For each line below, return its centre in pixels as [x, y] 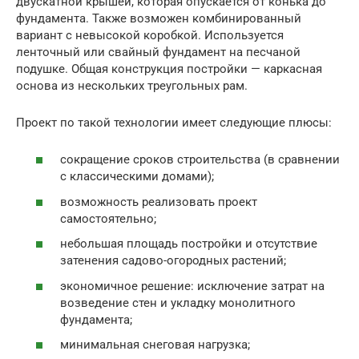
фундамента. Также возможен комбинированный [159, 18]
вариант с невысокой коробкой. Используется [150, 35]
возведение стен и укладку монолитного [178, 303]
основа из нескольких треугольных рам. [132, 85]
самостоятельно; [108, 218]
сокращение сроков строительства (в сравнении [200, 160]
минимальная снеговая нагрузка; [155, 345]
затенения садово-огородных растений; [173, 261]
